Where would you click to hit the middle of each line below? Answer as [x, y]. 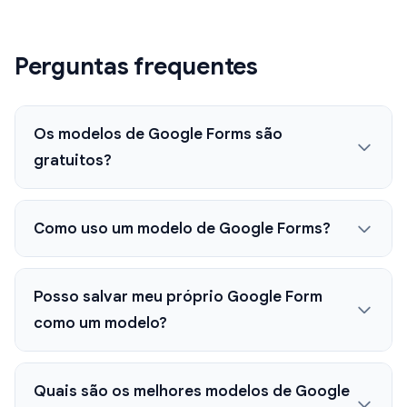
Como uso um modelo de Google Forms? [182, 229]
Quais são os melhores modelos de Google [192, 392]
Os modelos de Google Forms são [158, 134]
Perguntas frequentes [136, 67]
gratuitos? [73, 161]
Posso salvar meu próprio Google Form [178, 297]
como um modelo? [100, 323]
